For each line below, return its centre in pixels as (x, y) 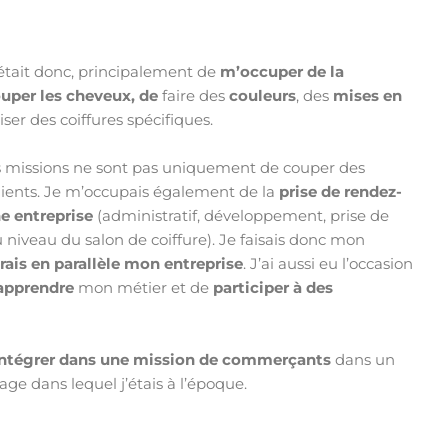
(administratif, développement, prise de (241, 216)
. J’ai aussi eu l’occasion (328, 264)
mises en (368, 96)
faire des (196, 96)
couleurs (263, 96)
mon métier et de (144, 288)
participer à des (273, 288)
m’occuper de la (282, 72)
